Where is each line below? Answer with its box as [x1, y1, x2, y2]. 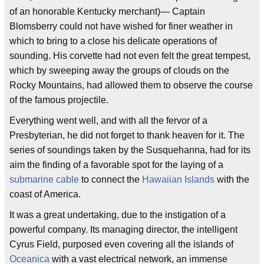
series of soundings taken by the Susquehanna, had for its [9, 145, 250, 156]
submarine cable [9, 174, 79, 185]
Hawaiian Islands [142, 174, 214, 185]
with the [214, 174, 249, 185]
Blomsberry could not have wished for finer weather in [9, 21, 233, 32]
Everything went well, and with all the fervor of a [9, 115, 207, 126]
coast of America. [9, 189, 81, 200]
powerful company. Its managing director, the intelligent [9, 225, 237, 235]
